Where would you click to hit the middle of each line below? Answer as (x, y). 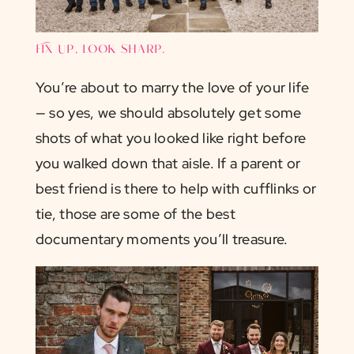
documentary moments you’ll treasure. (162, 239)
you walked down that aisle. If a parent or (168, 164)
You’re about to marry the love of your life (172, 88)
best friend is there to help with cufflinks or (176, 189)
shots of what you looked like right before (171, 138)
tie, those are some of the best (136, 214)
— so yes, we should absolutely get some (168, 113)
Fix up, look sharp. (100, 50)
